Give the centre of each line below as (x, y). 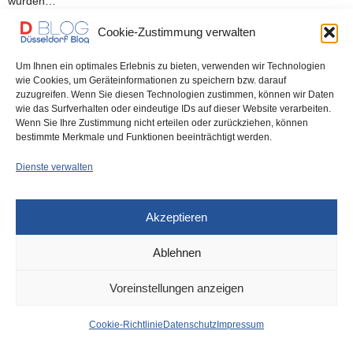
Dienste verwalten (54, 167)
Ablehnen (176, 252)
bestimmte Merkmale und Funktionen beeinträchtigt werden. (144, 137)
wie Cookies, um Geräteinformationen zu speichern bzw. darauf (151, 80)
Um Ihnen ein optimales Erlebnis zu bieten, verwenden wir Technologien (171, 66)
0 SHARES (100, 39)
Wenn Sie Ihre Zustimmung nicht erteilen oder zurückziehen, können (162, 123)
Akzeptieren (176, 217)
